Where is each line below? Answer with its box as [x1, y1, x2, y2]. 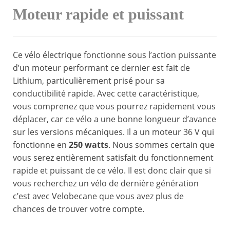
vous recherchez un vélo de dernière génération [13, 178, 199, 189]
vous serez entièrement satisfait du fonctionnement [13, 152, 214, 164]
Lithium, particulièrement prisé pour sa [13, 75, 165, 87]
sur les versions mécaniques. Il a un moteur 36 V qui [13, 126, 214, 138]
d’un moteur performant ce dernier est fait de [13, 62, 190, 74]
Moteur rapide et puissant [13, 6, 184, 24]
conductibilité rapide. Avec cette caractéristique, [13, 88, 199, 100]
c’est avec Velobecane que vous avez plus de [13, 190, 184, 202]
